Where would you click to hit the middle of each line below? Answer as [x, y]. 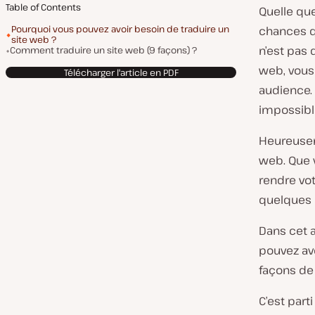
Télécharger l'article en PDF [121, 72]
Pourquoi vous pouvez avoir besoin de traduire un [120, 29]
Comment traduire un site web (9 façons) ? [103, 50]
